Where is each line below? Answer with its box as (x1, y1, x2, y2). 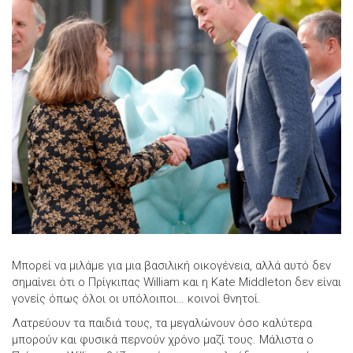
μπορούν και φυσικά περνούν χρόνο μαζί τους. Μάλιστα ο (12, 332, 314, 347)
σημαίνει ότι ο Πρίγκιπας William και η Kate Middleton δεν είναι (12, 274, 341, 289)
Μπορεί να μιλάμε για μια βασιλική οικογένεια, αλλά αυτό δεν (12, 258, 331, 273)
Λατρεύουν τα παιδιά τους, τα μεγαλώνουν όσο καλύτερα (12, 315, 312, 330)
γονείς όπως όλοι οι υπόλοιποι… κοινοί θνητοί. (12, 291, 261, 306)
